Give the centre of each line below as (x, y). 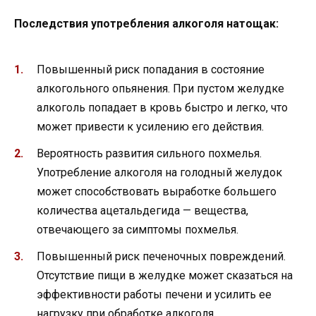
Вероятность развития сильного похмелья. (149, 154)
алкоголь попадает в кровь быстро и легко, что (162, 107)
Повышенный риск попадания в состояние (151, 69)
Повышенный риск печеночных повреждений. (161, 257)
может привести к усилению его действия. (150, 126)
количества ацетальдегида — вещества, (142, 211)
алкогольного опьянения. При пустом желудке (160, 88)
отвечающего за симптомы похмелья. (138, 230)
